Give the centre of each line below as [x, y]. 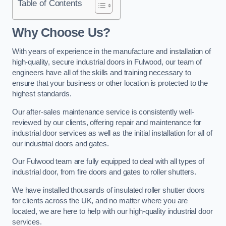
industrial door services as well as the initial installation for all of [112, 133]
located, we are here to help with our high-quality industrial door [112, 211]
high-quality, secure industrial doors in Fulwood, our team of [107, 62]
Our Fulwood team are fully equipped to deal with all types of [108, 162]
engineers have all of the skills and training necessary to [102, 73]
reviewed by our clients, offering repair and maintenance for [107, 122]
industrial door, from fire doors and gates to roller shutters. [104, 172]
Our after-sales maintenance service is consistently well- [103, 112]
